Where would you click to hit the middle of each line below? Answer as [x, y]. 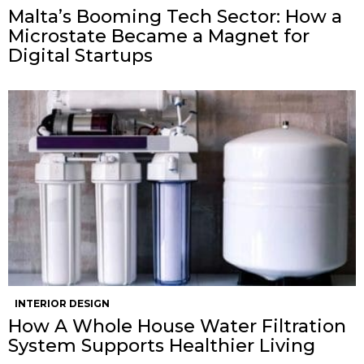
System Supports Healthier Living [162, 346]
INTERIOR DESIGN [62, 304]
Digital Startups [80, 56]
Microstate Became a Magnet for [159, 37]
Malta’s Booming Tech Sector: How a [175, 17]
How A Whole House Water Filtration [177, 327]
